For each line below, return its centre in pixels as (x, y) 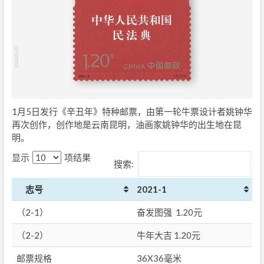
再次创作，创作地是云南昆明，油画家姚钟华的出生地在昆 (126, 124)
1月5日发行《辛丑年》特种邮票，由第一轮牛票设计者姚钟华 (132, 111)
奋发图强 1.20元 (169, 212)
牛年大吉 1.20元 (168, 235)
